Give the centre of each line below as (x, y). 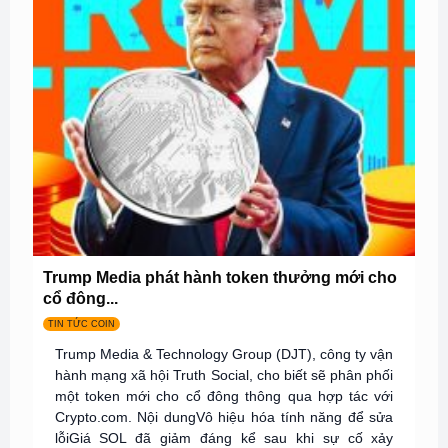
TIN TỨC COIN (81, 323)
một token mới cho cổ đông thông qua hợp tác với (224, 397)
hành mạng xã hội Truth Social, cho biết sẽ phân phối (224, 376)
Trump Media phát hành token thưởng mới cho (219, 277)
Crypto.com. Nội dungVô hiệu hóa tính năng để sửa (224, 418)
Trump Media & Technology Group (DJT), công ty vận (224, 355)
